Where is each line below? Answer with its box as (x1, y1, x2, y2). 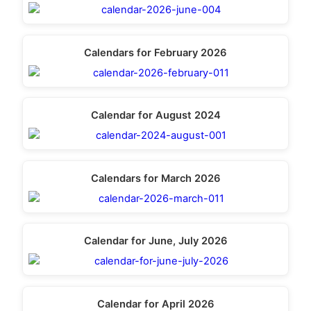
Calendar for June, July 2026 (83, 235, 228, 248)
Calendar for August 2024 (90, 109, 221, 122)
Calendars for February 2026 (84, 46, 227, 59)
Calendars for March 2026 (90, 171, 221, 185)
